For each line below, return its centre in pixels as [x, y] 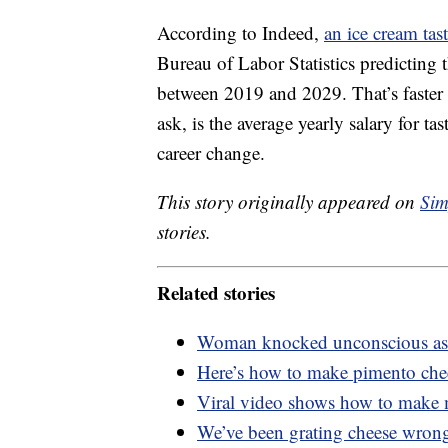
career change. [211, 153]
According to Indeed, [240, 33]
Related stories [216, 292]
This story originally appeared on [288, 202]
